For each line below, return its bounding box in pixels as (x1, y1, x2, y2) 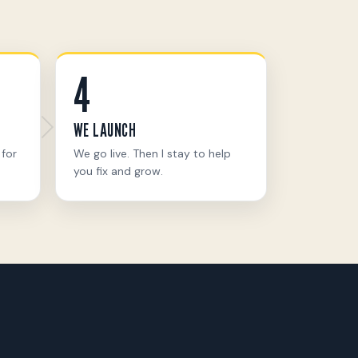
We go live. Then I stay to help (73, 145, 231, 161)
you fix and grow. (73, 163, 163, 178)
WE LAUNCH (73, 118, 136, 141)
